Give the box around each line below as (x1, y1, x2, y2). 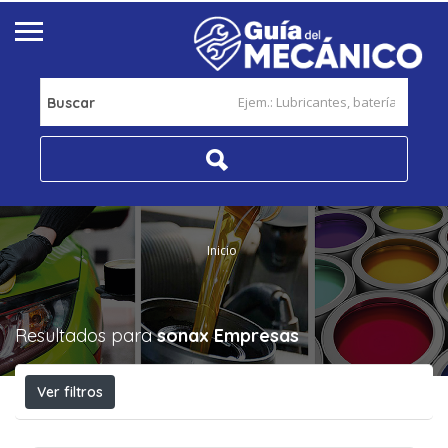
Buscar (47, 94, 95, 112)
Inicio (207, 241, 237, 259)
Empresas (214, 324, 299, 347)
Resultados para (15, 324, 157, 347)
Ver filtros (37, 383, 103, 401)
